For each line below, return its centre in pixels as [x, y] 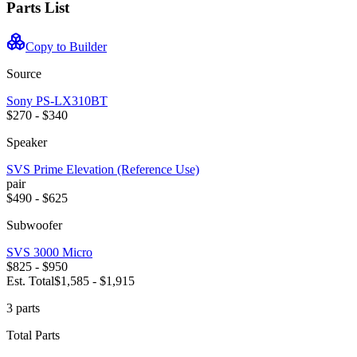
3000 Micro [63, 252]
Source [24, 73]
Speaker [27, 142]
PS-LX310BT [72, 100]
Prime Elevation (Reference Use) [116, 169]
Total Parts [33, 335]
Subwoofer [34, 225]
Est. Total [30, 280]
